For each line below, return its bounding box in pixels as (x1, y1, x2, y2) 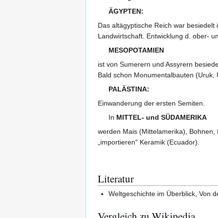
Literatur (98, 171, 134, 185)
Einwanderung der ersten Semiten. (98, 99, 205, 107)
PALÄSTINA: (109, 85, 150, 93)
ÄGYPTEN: (109, 7, 144, 15)
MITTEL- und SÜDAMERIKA (116, 113, 207, 121)
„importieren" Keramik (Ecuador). (98, 138, 200, 146)
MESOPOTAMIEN (109, 46, 164, 54)
